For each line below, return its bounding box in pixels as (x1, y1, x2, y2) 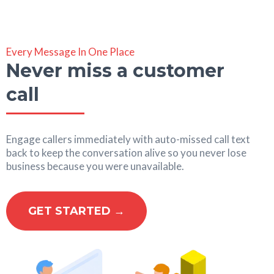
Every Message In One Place (6, 45, 135, 58)
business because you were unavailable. (6, 159, 184, 172)
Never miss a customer (6, 59, 224, 82)
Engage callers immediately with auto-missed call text (6, 132, 250, 146)
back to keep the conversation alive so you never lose (6, 146, 246, 159)
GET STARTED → (28, 204, 125, 218)
